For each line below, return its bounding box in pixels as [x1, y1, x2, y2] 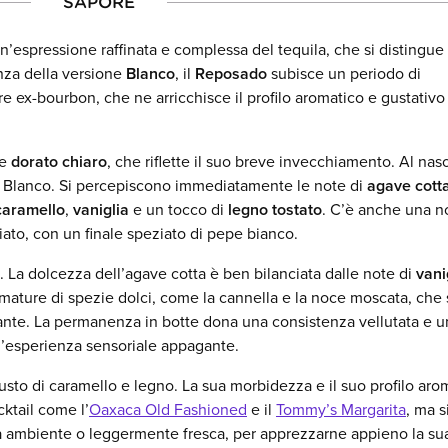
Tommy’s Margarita [276, 398, 406, 422]
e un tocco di [129, 198, 228, 222]
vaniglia [73, 198, 129, 222]
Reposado [195, 62, 267, 86]
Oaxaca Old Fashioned [89, 398, 247, 422]
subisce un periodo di [267, 62, 421, 86]
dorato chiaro [11, 150, 107, 174]
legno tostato [228, 198, 322, 222]
